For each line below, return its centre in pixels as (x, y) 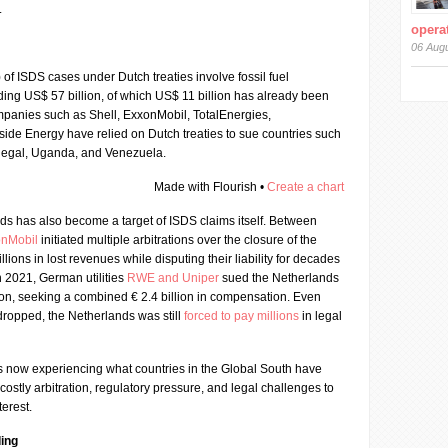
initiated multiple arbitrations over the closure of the (177, 240)
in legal (320, 316)
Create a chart (306, 187)
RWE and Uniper (173, 278)
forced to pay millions (241, 316)
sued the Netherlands (279, 278)
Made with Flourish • (211, 187)
